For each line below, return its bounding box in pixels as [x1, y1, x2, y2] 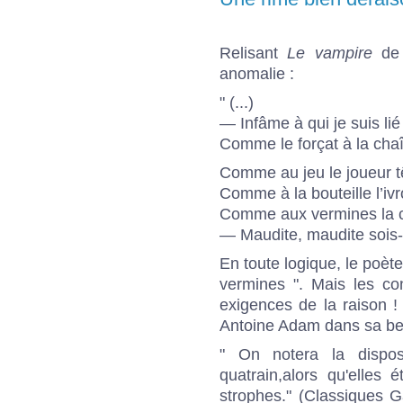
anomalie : [219, 64, 294, 83]
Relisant [219, 43, 288, 62]
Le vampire [287, 43, 372, 62]
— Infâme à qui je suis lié [219, 113, 400, 132]
